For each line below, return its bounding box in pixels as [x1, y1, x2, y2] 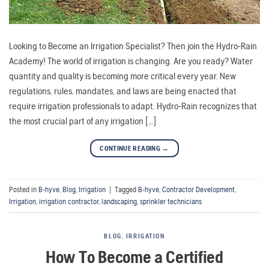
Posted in [9, 184, 38, 194]
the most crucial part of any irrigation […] [9, 115, 156, 127]
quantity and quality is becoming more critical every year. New [9, 70, 236, 82]
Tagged [115, 184, 138, 194]
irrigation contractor [39, 196, 98, 206]
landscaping [101, 196, 137, 206]
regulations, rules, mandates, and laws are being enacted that [9, 85, 237, 97]
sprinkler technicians [140, 196, 202, 206]
